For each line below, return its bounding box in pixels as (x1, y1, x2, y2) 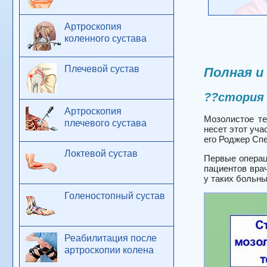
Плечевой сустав (64, 64, 139, 74)
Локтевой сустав (64, 148, 138, 159)
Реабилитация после (64, 233, 157, 243)
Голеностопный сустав (64, 191, 165, 201)
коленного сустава (64, 33, 147, 44)
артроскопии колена (64, 245, 154, 255)
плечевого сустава (64, 118, 147, 128)
